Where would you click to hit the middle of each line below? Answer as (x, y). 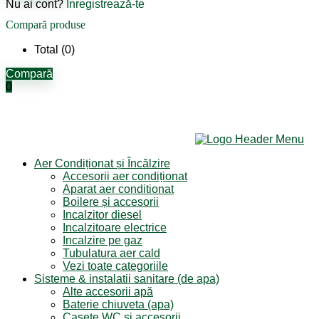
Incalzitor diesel (102, 215)
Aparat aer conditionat (118, 189)
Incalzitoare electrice (115, 228)
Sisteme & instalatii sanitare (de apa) (127, 279)
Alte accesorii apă (108, 292)
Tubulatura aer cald (111, 253)
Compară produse (46, 25)
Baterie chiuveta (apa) (118, 304)
